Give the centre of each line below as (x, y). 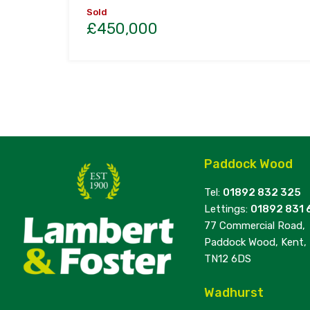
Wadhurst (234, 293)
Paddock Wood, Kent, (255, 243)
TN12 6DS (228, 259)
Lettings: (227, 209)
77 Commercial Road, (255, 226)
